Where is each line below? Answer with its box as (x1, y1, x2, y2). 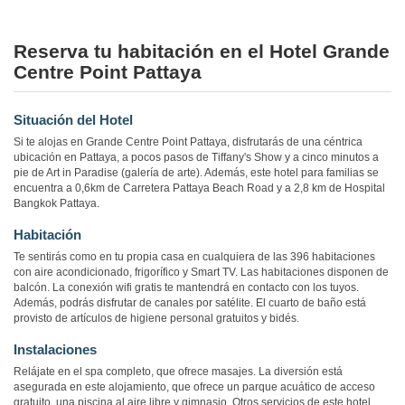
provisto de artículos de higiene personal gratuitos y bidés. (14, 312, 299, 325)
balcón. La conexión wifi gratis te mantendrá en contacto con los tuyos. (14, 281, 359, 295)
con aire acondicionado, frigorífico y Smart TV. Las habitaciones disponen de (14, 266, 389, 279)
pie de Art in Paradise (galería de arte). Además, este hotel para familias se (14, 166, 379, 180)
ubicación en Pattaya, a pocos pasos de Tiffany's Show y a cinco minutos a (14, 151, 379, 165)
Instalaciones (14, 342, 97, 358)
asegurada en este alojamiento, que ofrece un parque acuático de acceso (14, 381, 375, 394)
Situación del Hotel (14, 112, 133, 128)
